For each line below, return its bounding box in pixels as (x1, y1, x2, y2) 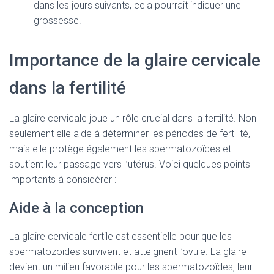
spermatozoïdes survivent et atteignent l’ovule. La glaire (9, 246, 246, 257)
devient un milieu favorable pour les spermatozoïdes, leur (9, 261, 253, 273)
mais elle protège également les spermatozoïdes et (9, 143, 231, 155)
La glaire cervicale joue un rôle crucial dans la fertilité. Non (9, 113, 256, 124)
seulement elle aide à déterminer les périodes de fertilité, (9, 128, 250, 139)
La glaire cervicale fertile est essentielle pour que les (9, 231, 232, 242)
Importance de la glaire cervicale (9, 50, 261, 70)
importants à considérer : (9, 174, 116, 185)
